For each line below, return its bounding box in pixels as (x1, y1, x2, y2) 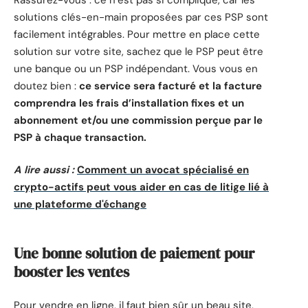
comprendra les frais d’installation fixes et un (14, 96, 244, 110)
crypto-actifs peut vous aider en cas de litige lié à (14, 180, 269, 195)
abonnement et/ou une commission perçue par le (14, 113, 263, 127)
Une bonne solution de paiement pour (14, 243, 254, 264)
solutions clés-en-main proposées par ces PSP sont (14, 10, 268, 24)
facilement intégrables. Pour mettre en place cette (14, 27, 260, 41)
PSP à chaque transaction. (14, 130, 146, 144)
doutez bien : (14, 78, 79, 93)
